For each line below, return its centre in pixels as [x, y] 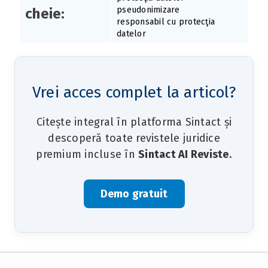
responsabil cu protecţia [166, 22]
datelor [131, 34]
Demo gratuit [134, 194]
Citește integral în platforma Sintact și [134, 122]
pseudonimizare [148, 10]
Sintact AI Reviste [184, 155]
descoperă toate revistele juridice [134, 138]
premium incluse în [87, 155]
